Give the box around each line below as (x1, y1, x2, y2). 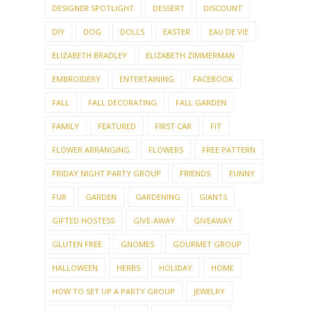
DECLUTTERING (52, 15, 109, 26)
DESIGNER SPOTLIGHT (52, 38, 134, 49)
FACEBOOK (193, 109, 233, 120)
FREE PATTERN (202, 180, 255, 191)
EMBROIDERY (52, 109, 101, 120)
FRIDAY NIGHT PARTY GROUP (52, 203, 161, 215)
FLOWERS (149, 180, 183, 191)
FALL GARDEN (176, 133, 226, 144)
